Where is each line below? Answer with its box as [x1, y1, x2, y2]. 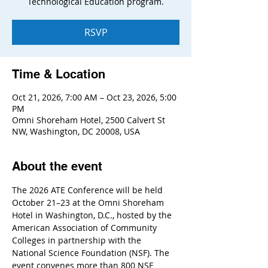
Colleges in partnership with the [12, 234, 144, 246]
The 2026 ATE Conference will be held [12, 184, 165, 196]
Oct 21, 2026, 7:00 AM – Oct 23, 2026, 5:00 [12, 92, 176, 103]
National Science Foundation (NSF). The [12, 247, 172, 258]
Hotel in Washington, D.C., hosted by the [12, 209, 174, 221]
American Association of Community [12, 222, 159, 233]
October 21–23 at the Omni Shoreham [12, 197, 166, 208]
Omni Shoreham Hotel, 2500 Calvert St [12, 114, 165, 126]
